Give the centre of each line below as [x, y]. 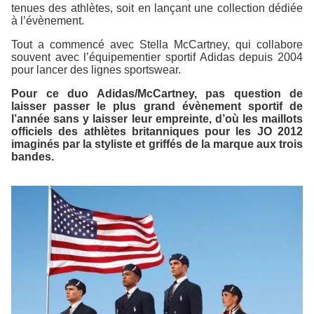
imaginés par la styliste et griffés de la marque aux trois [157, 144]
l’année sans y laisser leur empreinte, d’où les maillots [157, 118]
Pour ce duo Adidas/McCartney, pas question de [157, 93]
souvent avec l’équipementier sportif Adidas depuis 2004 [157, 57]
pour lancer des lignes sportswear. [96, 69]
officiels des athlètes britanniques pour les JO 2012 [157, 131]
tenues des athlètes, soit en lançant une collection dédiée [157, 8]
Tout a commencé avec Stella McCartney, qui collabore [157, 44]
